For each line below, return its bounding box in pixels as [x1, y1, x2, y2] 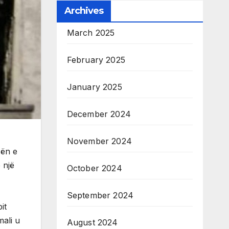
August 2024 [66, 217, 118, 228]
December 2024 [66, 109, 131, 120]
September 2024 [66, 190, 134, 201]
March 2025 [66, 28, 115, 38]
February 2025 [66, 55, 126, 65]
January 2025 [66, 82, 122, 93]
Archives [64, 5, 104, 17]
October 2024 [66, 163, 122, 174]
